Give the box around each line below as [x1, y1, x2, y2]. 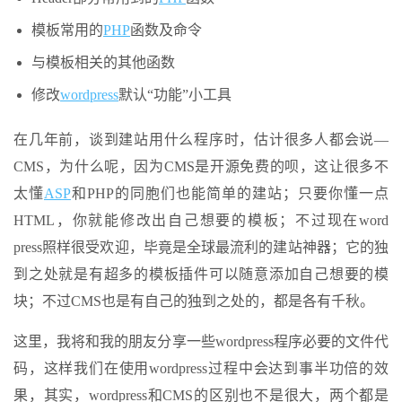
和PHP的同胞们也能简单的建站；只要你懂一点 [71, 186, 389, 201]
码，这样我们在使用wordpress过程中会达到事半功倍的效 [13, 361, 389, 376]
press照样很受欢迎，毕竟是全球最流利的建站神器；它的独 [13, 240, 389, 255]
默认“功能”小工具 [118, 87, 232, 102]
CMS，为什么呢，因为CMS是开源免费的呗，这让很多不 [13, 159, 389, 174]
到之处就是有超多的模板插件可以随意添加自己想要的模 [13, 267, 389, 282]
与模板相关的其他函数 [31, 55, 175, 70]
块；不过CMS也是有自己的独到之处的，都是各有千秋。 [13, 293, 374, 309]
